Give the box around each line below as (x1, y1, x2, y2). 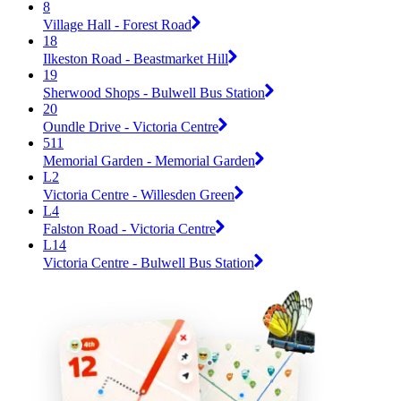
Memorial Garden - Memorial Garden (43, 152, 255, 168)
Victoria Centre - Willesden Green (43, 186, 235, 202)
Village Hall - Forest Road (43, 16, 192, 32)
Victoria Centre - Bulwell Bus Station (43, 254, 254, 270)
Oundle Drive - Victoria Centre (43, 118, 218, 134)
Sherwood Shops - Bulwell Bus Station (43, 84, 265, 100)
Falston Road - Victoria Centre (43, 220, 216, 236)
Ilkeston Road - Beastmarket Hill (43, 50, 228, 66)
